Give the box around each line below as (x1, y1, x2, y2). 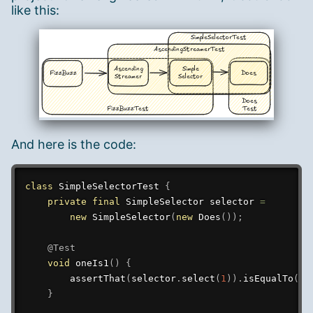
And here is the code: (11, 137, 136, 152)
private (47, 196, 87, 208)
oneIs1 (75, 258, 109, 269)
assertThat (69, 273, 126, 284)
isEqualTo (242, 273, 293, 284)
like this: (11, 2, 59, 17)
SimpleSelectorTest (58, 181, 159, 192)
